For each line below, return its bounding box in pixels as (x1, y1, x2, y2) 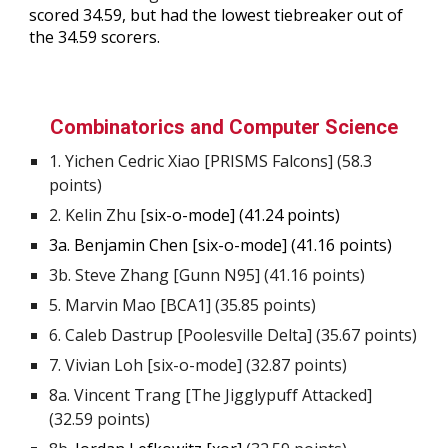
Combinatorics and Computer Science (50, 115, 398, 139)
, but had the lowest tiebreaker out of (122, 4, 404, 26)
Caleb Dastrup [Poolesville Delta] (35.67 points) (65, 324, 418, 346)
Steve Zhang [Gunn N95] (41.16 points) (71, 264, 370, 286)
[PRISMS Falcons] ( (204, 150, 343, 172)
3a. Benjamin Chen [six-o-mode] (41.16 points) (49, 234, 393, 256)
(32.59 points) (49, 408, 151, 430)
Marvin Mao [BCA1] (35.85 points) (65, 294, 317, 316)
